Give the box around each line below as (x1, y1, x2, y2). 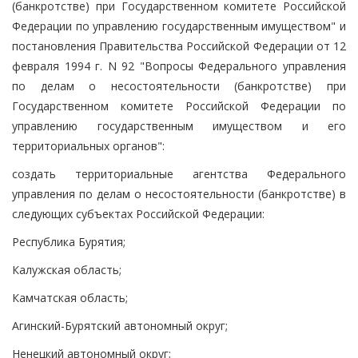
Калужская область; (12, 261, 121, 277)
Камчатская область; (12, 289, 128, 305)
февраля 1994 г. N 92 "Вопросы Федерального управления (12, 58, 346, 74)
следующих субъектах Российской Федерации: (12, 205, 265, 221)
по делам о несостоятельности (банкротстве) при (12, 78, 346, 93)
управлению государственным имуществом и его (12, 117, 346, 133)
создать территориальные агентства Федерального (12, 165, 346, 181)
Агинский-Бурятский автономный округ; (12, 317, 228, 333)
